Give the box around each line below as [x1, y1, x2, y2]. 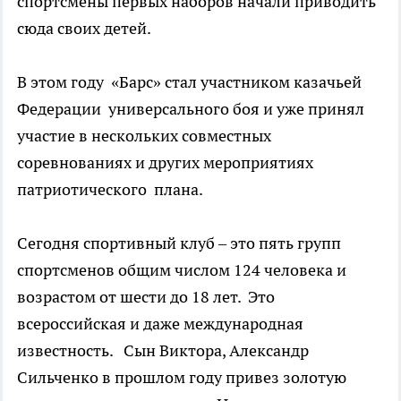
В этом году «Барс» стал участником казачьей [17, 72, 362, 92]
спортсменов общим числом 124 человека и [17, 260, 346, 280]
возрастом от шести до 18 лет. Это [17, 286, 275, 307]
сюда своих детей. [17, 18, 151, 38]
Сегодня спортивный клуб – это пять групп [17, 233, 341, 253]
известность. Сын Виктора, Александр [17, 340, 309, 361]
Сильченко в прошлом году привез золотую [17, 367, 346, 388]
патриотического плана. [17, 179, 203, 200]
